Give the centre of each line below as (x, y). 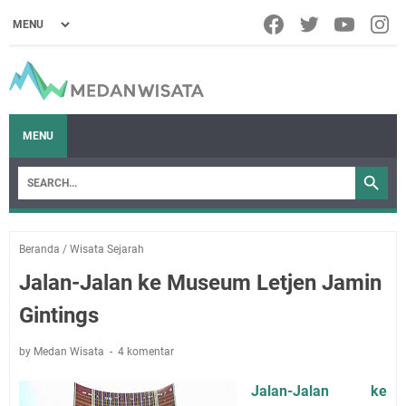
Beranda (39, 249)
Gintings (59, 315)
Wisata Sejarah (107, 249)
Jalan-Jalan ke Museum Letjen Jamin (200, 282)
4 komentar (146, 351)
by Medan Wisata (63, 351)
